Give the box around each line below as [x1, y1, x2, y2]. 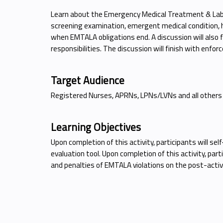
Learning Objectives [51, 119, 141, 135]
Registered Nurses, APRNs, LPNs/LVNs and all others [51, 90, 222, 101]
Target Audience [51, 72, 124, 88]
